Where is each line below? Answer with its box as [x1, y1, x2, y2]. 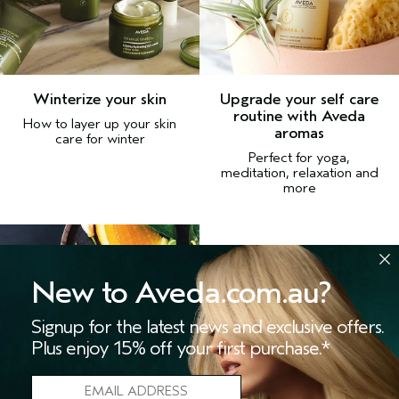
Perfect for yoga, [248, 150, 350, 166]
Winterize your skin [33, 90, 167, 109]
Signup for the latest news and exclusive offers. [31, 315, 384, 338]
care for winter [54, 131, 145, 147]
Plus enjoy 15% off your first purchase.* [31, 337, 330, 360]
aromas [274, 124, 324, 142]
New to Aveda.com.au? [31, 274, 330, 311]
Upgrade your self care [220, 90, 379, 109]
